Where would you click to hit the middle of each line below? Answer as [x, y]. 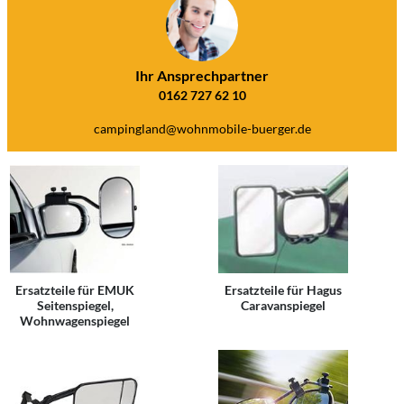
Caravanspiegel [283, 305]
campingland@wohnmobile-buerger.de [202, 129]
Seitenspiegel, [75, 305]
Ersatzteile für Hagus [283, 290]
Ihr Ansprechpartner [202, 75]
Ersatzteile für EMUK [75, 290]
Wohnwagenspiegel [75, 321]
